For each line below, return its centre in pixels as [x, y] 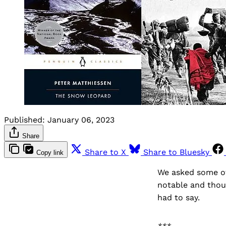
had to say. [179, 197]
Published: [24, 120]
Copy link [50, 152]
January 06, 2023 [81, 120]
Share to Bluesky [176, 152]
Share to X [105, 152]
